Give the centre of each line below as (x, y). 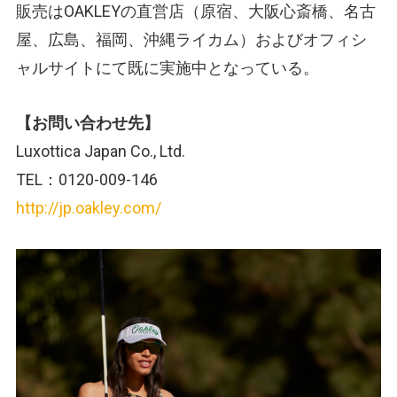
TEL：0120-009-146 (87, 180)
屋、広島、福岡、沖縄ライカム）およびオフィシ (191, 40)
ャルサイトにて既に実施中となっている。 (167, 68)
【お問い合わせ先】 (88, 123)
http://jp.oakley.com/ (89, 208)
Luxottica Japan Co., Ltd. (101, 152)
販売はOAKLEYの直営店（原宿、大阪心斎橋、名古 (196, 12)
